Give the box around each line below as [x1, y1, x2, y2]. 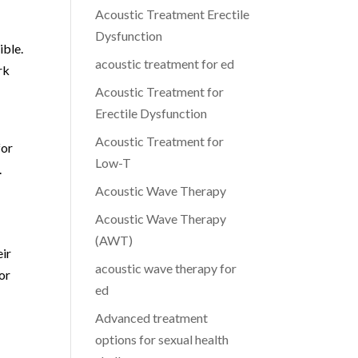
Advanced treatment [95, 310, 209, 325]
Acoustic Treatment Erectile [95, 6, 250, 22]
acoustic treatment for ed [95, 56, 235, 71]
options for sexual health [95, 332, 229, 347]
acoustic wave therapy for [95, 261, 237, 276]
